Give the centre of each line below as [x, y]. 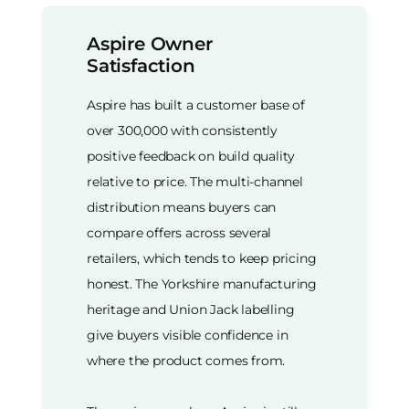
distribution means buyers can [182, 208]
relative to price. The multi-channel [195, 182]
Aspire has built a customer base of [196, 105]
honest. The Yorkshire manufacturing [202, 284]
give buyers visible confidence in [188, 336]
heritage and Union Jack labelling [191, 310]
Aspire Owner [150, 43]
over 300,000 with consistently [183, 131]
